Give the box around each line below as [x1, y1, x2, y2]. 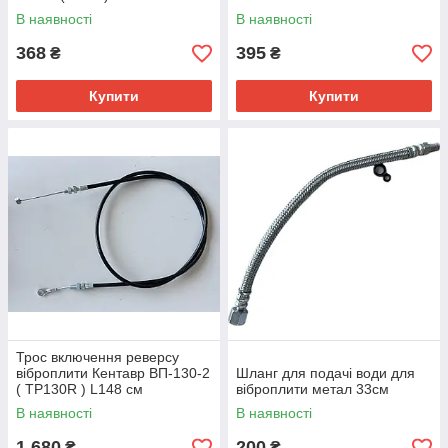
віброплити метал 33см [236, 381, 389, 398]
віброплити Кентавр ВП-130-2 [16, 365, 210, 382]
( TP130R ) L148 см [16, 381, 143, 398]
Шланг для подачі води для [236, 365, 415, 382]
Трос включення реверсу [16, 349, 179, 366]
